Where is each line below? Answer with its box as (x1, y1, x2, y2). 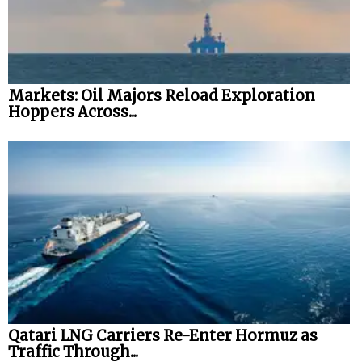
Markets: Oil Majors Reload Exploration (8, 86, 315, 105)
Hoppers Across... (8, 102, 137, 121)
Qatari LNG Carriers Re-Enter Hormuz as (8, 326, 318, 346)
